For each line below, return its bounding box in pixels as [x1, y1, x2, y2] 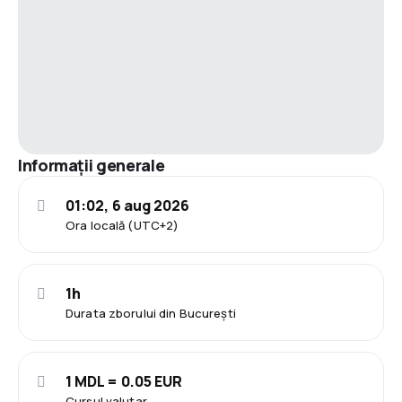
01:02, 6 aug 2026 [66, 195, 190, 215]
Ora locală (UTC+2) [66, 216, 179, 233]
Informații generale [18, 153, 165, 176]
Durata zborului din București [66, 304, 236, 321]
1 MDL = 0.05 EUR [66, 371, 183, 391]
